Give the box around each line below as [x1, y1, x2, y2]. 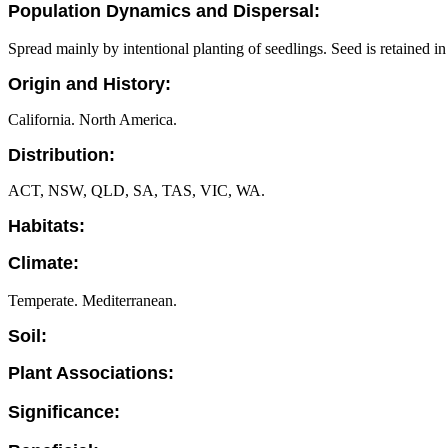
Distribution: [8, 145, 115, 165]
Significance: [8, 402, 120, 422]
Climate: [8, 253, 79, 273]
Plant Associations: [8, 363, 174, 383]
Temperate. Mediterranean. [8, 292, 177, 309]
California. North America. [8, 111, 177, 128]
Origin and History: [8, 74, 171, 94]
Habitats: [8, 216, 85, 236]
